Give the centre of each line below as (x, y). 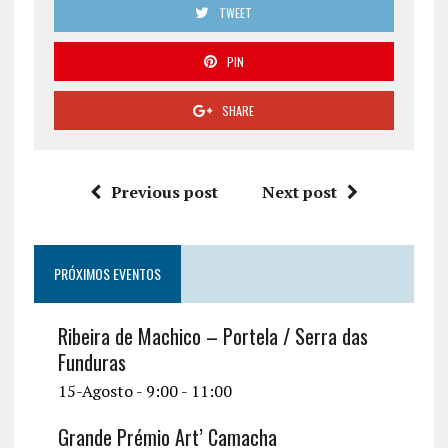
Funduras (91, 362)
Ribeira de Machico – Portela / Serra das (212, 336)
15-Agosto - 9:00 (117, 391)
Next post (299, 192)
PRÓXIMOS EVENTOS (107, 274)
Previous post (164, 192)
